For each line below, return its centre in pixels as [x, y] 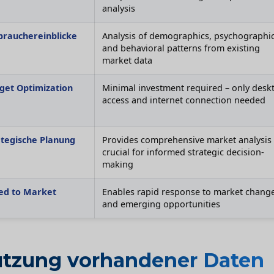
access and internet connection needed [184, 100]
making [118, 165]
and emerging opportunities [161, 204]
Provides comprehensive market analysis [187, 140]
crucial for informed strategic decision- [183, 152]
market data [127, 61]
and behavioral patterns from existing [181, 48]
